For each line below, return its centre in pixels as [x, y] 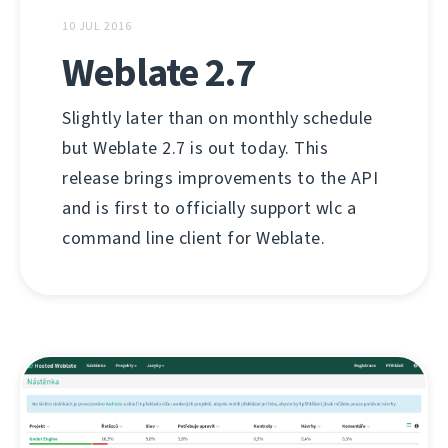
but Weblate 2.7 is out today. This [195, 147]
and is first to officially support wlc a [209, 207]
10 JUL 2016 [97, 25]
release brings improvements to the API [220, 177]
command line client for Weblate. [193, 237]
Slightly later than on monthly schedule [217, 117]
